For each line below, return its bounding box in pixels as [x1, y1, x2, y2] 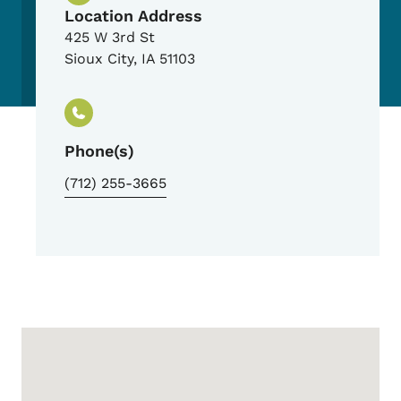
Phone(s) [64, 141, 134, 161]
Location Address [64, 6, 202, 26]
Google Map [21, 328, 144, 354]
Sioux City [64, 50, 133, 68]
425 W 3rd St [64, 29, 155, 47]
